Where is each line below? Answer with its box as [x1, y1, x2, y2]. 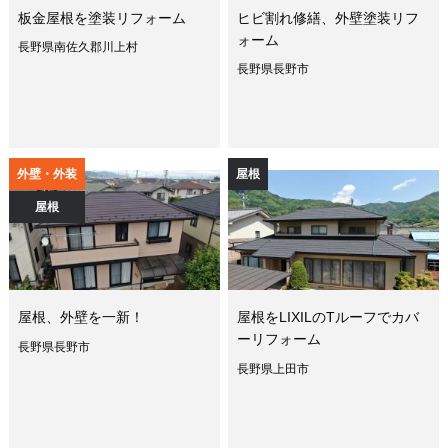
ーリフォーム [237, 331, 322, 348]
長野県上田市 [237, 362, 310, 377]
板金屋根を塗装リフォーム [17, 9, 186, 26]
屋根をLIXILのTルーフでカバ [237, 309, 420, 326]
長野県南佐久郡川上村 [17, 40, 138, 55]
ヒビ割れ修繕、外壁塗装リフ [237, 9, 420, 26]
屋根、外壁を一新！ [17, 309, 144, 326]
